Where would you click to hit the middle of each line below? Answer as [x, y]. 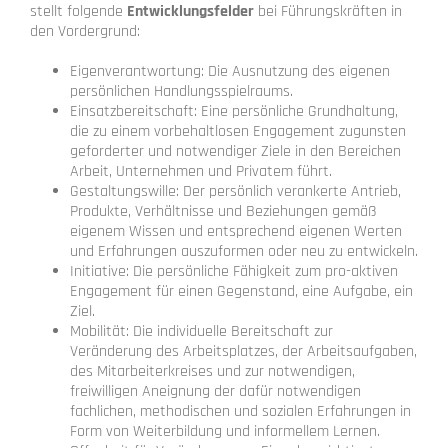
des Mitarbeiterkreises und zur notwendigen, [212, 371]
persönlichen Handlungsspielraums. [181, 91]
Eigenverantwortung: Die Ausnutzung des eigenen [230, 71]
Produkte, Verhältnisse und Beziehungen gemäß [223, 211]
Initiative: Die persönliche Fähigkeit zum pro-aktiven [234, 271]
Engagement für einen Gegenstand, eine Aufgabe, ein [241, 291]
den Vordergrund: [85, 31]
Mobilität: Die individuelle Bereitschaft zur [201, 331]
